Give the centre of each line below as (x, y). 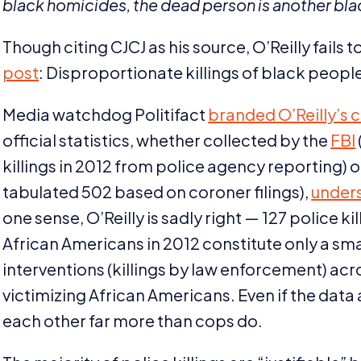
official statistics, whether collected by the (167, 139)
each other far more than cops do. (133, 320)
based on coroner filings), (212, 191)
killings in (39, 165)
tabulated (42, 191)
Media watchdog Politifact (106, 114)
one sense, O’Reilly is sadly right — (133, 217)
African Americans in (83, 243)
